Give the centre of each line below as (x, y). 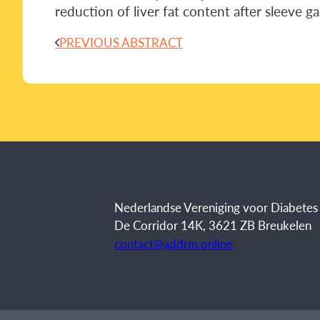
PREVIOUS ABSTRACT (121, 42)
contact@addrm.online (174, 243)
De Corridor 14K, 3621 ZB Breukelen (213, 225)
